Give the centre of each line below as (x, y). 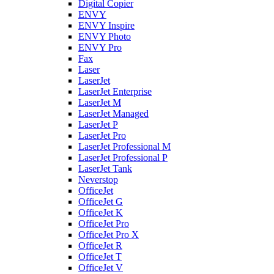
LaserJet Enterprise (115, 91)
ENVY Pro (100, 47)
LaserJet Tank (105, 168)
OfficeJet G (101, 202)
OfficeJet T (100, 257)
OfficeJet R (100, 246)
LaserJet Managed (113, 113)
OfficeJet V (101, 268)
